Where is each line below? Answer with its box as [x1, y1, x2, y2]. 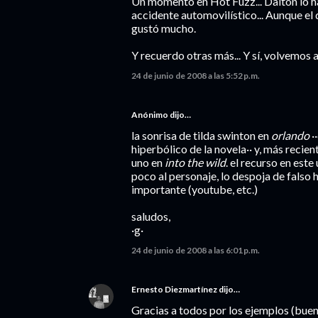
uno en [131, 155, 165, 169]
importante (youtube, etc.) [131, 182, 258, 196]
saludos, [131, 209, 170, 223]
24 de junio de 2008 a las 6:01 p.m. [131, 245, 260, 256]
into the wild [165, 155, 226, 169]
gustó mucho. [131, 21, 196, 35]
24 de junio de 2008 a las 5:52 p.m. [131, 70, 260, 81]
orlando [271, 128, 309, 142]
